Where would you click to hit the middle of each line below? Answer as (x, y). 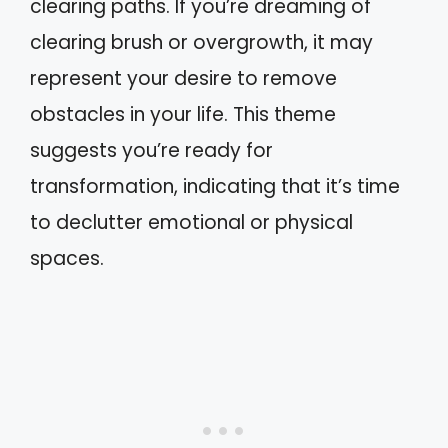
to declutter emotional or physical (191, 222)
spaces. (67, 258)
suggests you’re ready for (151, 150)
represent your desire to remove (183, 78)
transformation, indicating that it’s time (215, 186)
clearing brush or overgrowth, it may (201, 42)
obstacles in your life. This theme (183, 114)
